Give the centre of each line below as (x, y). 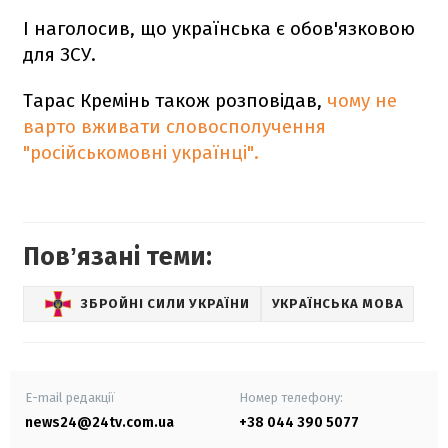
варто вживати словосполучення (174, 126)
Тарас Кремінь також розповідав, (172, 100)
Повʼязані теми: (117, 256)
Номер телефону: (291, 397)
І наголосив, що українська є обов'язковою (219, 28)
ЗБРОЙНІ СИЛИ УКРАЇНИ (165, 304)
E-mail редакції (70, 397)
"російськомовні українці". (141, 152)
